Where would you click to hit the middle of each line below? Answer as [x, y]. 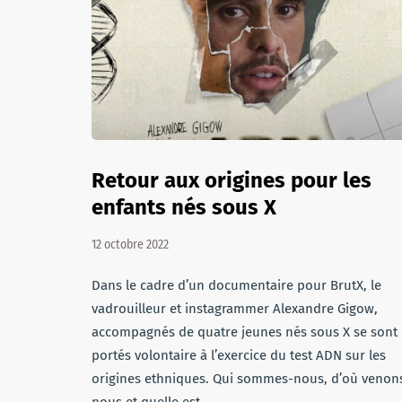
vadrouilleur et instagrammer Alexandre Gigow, [235, 309]
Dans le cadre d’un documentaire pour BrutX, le [236, 285]
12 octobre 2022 [130, 245]
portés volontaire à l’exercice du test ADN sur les [239, 355]
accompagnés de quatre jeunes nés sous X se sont [245, 332]
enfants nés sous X [184, 207]
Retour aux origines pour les [232, 180]
